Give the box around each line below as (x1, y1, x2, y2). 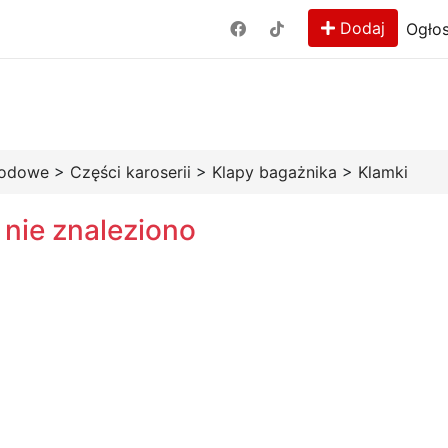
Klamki (358, 162, 408, 182)
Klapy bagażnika (212, 162, 337, 182)
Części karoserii (70, 162, 191, 182)
